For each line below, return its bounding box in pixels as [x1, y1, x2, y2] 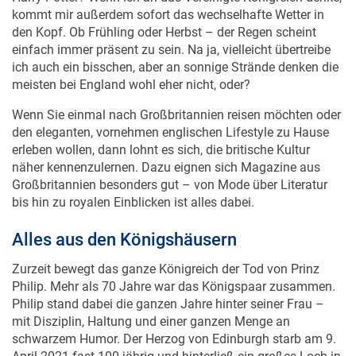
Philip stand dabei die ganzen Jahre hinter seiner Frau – [12, 280, 324, 296]
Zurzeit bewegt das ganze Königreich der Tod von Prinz [12, 245, 319, 261]
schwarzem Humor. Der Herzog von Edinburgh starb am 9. [12, 315, 336, 331]
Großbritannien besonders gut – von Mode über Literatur [12, 161, 327, 176]
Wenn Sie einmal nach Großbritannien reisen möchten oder [12, 91, 341, 106]
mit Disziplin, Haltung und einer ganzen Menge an [12, 297, 290, 313]
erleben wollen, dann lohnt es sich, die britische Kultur [12, 126, 310, 141]
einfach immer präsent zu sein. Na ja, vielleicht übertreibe [12, 25, 331, 41]
